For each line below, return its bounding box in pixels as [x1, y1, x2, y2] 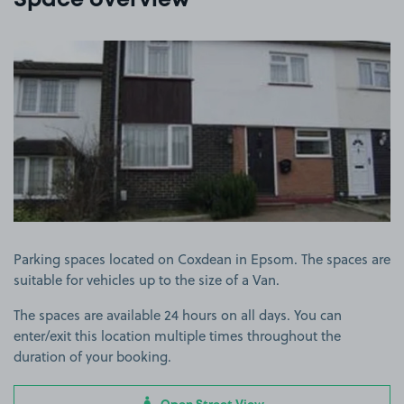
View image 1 [201, 43, 285, 54]
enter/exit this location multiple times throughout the [14, 326, 341, 345]
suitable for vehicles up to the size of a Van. [14, 270, 280, 289]
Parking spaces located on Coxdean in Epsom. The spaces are [14, 249, 390, 269]
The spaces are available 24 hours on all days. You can [14, 305, 342, 325]
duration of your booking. [14, 346, 171, 366]
